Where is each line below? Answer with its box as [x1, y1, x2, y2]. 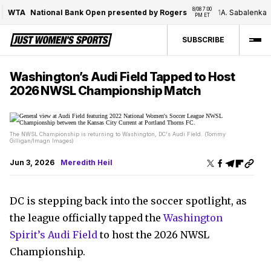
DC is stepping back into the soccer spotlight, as [10, 195, 247, 207]
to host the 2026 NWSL [97, 229, 209, 241]
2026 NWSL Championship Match [10, 83, 201, 98]
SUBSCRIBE [182, 35, 224, 44]
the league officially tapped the [10, 212, 163, 224]
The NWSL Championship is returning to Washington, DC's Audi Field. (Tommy [10, 131, 226, 137]
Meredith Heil [60, 158, 113, 167]
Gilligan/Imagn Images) [10, 137, 74, 144]
